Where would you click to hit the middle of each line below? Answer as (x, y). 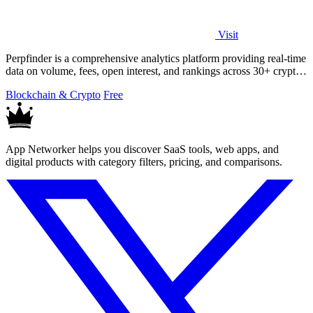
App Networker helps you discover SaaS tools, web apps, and (142, 149)
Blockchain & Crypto (53, 94)
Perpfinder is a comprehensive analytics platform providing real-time (156, 58)
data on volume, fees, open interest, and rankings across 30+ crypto (153, 71)
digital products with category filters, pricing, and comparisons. (144, 161)
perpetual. (27, 83)
